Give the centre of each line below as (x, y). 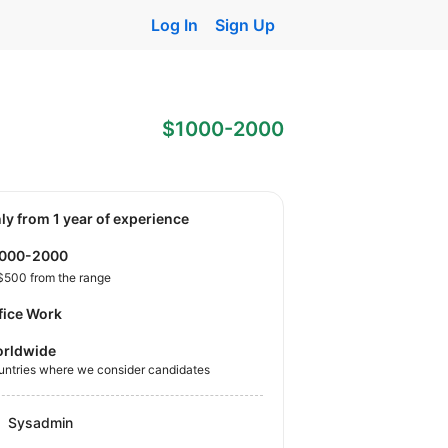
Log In (174, 25)
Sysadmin (41, 423)
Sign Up (245, 25)
